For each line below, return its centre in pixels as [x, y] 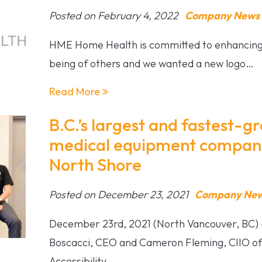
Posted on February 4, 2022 [115, 15]
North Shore [95, 164]
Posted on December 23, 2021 [120, 194]
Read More [75, 91]
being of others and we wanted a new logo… [151, 63]
